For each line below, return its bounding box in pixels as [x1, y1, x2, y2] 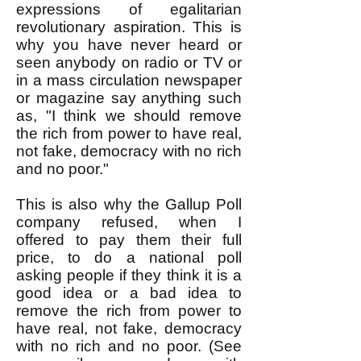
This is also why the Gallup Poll [16, 196, 242, 213]
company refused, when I [16, 214, 242, 230]
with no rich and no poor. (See [16, 338, 242, 355]
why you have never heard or [16, 36, 242, 53]
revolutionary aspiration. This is [16, 19, 242, 35]
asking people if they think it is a [16, 267, 242, 284]
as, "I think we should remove [16, 107, 242, 124]
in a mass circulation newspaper [16, 72, 242, 89]
